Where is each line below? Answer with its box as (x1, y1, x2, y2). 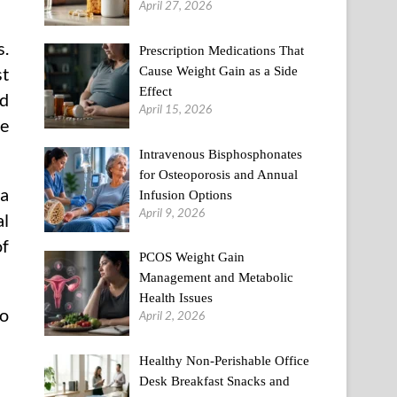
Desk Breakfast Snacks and (139, 374, 291, 388)
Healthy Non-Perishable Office (139, 354, 310, 368)
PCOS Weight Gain (139, 250, 245, 265)
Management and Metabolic (139, 270, 294, 285)
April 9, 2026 (139, 205, 206, 220)
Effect (139, 83, 173, 98)
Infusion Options (139, 187, 233, 202)
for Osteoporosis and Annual (139, 167, 299, 182)
